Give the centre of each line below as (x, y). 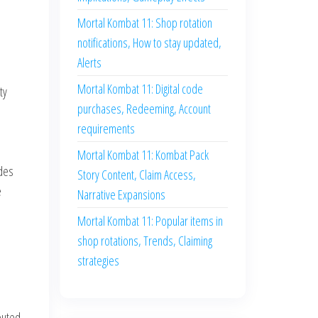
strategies (98, 261)
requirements (106, 128)
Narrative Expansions (121, 194)
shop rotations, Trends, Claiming (144, 241)
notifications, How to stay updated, (149, 43)
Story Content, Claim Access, (136, 175)
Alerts (89, 62)
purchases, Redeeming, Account (144, 109)
